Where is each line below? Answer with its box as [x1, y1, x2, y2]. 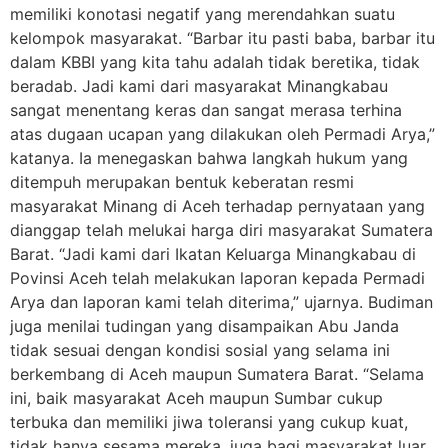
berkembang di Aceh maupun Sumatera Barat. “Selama [10, 364, 424, 384]
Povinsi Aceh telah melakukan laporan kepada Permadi [10, 268, 425, 288]
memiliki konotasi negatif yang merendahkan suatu [10, 4, 395, 24]
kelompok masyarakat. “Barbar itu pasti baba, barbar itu [10, 28, 435, 48]
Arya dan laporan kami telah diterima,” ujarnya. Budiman [10, 292, 433, 312]
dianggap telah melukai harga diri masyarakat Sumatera [10, 220, 433, 240]
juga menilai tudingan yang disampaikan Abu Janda [10, 316, 399, 336]
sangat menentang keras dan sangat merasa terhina [10, 100, 402, 120]
